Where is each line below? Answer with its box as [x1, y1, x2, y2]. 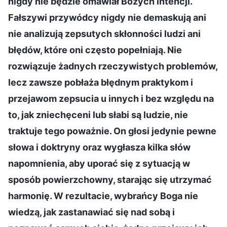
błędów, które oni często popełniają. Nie [8, 44, 182, 55]
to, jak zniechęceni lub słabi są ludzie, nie [8, 109, 188, 120]
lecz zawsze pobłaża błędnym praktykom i [8, 77, 193, 88]
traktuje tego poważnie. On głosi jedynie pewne [8, 125, 216, 136]
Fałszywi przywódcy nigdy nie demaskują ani [8, 12, 206, 23]
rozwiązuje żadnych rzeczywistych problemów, [8, 60, 217, 71]
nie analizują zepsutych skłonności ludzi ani [8, 28, 201, 39]
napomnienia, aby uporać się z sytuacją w [8, 158, 190, 169]
